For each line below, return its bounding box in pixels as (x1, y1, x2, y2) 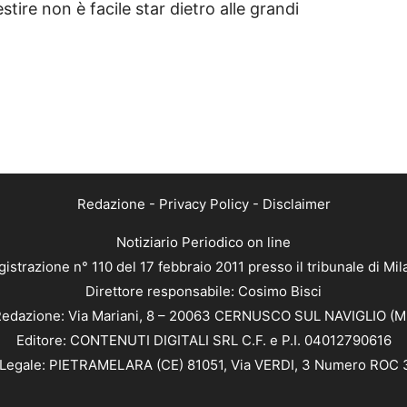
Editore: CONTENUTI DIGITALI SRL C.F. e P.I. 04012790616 (15, 332, 392, 350)
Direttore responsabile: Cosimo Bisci (85, 283, 322, 301)
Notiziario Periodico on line (116, 233, 291, 252)
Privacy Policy (158, 195, 249, 213)
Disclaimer (262, 195, 331, 213)
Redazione (76, 195, 145, 213)
